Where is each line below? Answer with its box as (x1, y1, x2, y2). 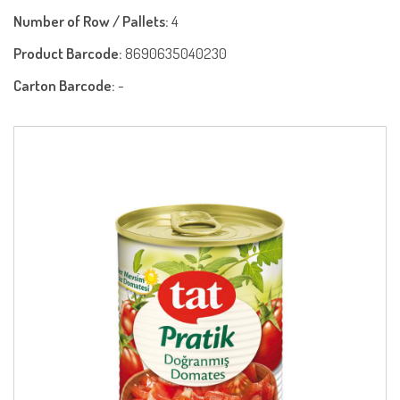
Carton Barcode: (13, 76, 118, 95)
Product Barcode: (13, 44, 125, 62)
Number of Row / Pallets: (13, 12, 171, 30)
